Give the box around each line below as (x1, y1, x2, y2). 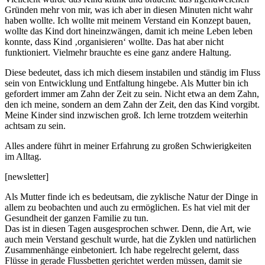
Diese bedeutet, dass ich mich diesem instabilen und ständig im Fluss (5, 67, 260, 78)
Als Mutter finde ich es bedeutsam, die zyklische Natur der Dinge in (5, 192, 258, 202)
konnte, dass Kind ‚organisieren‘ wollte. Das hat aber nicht (5, 37, 224, 47)
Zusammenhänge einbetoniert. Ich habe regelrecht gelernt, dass (5, 245, 239, 256)
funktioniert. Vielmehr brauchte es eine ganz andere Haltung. (5, 47, 231, 58)
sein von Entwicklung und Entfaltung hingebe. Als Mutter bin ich (5, 78, 248, 89)
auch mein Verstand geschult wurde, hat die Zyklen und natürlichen (5, 234, 256, 245)
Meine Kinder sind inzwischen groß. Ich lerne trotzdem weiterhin (5, 110, 248, 121)
